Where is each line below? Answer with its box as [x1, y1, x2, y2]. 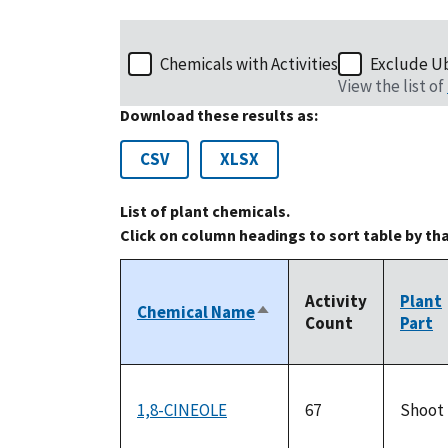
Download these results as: [120, 105, 318, 126]
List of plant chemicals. [120, 201, 290, 222]
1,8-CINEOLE [137, 399, 227, 422]
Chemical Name [137, 301, 255, 324]
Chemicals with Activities [160, 53, 338, 76]
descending [255, 324, 344, 347]
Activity [305, 290, 367, 313]
